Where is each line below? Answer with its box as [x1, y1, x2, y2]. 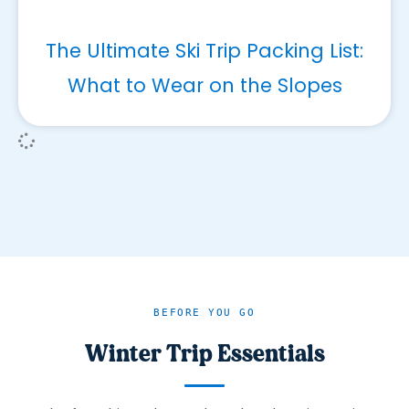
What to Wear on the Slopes [67, 71, 342, 99]
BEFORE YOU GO [153, 306, 256, 319]
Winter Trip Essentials [84, 339, 325, 367]
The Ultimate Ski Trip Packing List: [46, 37, 363, 64]
